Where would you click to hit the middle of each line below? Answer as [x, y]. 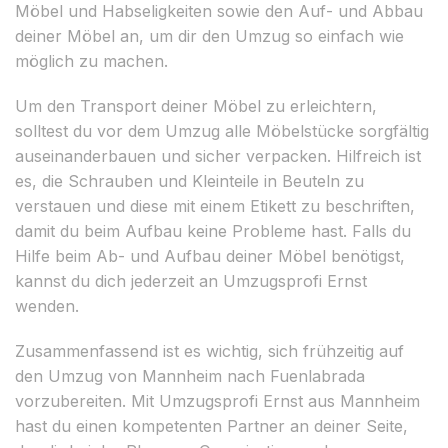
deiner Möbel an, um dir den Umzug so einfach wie [209, 35]
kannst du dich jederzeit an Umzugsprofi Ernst [191, 280]
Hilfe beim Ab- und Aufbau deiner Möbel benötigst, [210, 255]
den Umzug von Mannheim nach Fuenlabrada [190, 375]
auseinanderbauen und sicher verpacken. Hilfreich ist [218, 155]
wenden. [47, 305]
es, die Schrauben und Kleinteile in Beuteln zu [189, 180]
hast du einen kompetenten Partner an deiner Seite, [211, 425]
